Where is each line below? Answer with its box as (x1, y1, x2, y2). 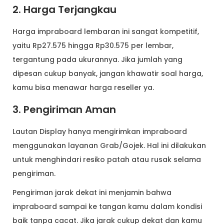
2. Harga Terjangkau (12, 2, 121, 16)
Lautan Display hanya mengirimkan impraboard (12, 126, 187, 136)
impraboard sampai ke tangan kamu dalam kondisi (12, 201, 202, 211)
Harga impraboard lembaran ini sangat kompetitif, (12, 26, 199, 36)
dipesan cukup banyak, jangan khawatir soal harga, (12, 68, 203, 78)
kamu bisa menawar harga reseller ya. (12, 82, 154, 92)
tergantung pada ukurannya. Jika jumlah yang (12, 54, 182, 64)
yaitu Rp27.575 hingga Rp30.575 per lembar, (12, 40, 173, 50)
